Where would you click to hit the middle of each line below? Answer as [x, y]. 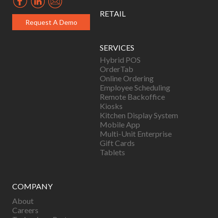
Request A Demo [51, 22]
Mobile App [120, 124]
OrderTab [117, 69]
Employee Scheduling [135, 87]
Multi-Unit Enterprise [136, 134]
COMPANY [32, 186]
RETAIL [113, 13]
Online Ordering [127, 78]
